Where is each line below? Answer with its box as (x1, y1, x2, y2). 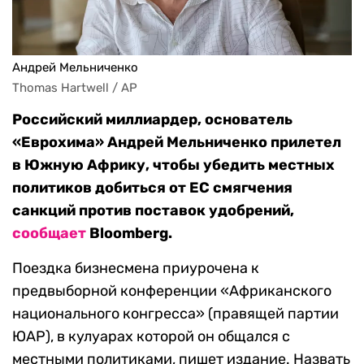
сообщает (12, 224, 86, 243)
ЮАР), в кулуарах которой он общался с (12, 327, 290, 346)
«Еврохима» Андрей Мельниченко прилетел (12, 133, 341, 152)
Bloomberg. (86, 224, 172, 243)
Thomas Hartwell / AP (12, 80, 137, 96)
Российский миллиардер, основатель (12, 110, 292, 129)
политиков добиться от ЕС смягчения (12, 179, 292, 197)
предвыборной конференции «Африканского (12, 282, 331, 301)
